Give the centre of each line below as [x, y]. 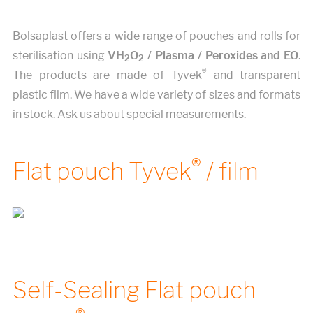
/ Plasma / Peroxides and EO [223, 55]
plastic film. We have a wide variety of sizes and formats [156, 94]
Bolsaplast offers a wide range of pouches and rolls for [156, 36]
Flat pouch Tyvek [102, 172]
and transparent [254, 75]
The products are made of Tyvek [107, 75]
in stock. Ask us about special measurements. [129, 114]
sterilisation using [60, 55]
